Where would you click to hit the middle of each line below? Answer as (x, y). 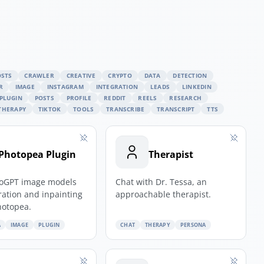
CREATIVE (81, 76)
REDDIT (115, 98)
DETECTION (190, 76)
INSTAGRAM (65, 87)
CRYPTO (120, 76)
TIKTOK (49, 109)
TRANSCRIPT (176, 109)
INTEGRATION (117, 87)
